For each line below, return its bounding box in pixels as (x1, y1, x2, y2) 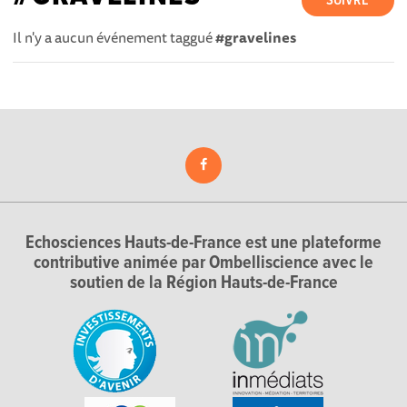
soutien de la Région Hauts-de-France (69, 272, 338, 295)
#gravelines (215, 25, 297, 49)
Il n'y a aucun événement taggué (13, 25, 216, 49)
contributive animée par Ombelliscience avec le (34, 252, 373, 275)
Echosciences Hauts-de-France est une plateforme (25, 232, 382, 255)
